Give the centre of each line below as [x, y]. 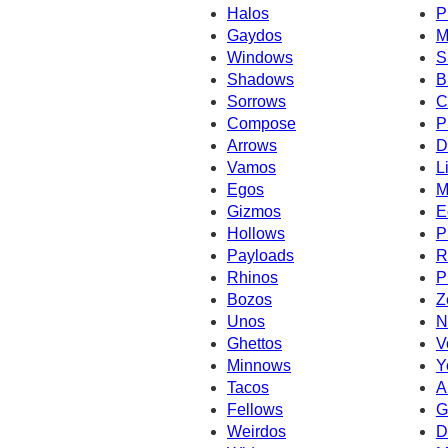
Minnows [259, 365]
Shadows [260, 79]
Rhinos [252, 277]
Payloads [260, 255]
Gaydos [254, 35]
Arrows [252, 145]
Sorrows [256, 101]
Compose [261, 123]
